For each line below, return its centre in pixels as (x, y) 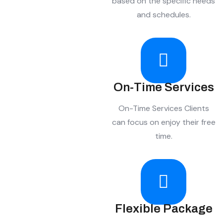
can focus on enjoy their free (164, 122)
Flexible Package (164, 209)
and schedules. (164, 14)
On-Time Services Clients (164, 108)
